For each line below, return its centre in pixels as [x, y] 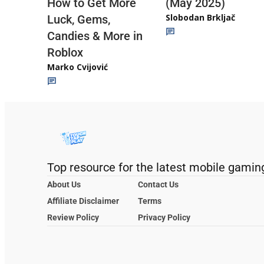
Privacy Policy [164, 218]
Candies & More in [95, 36]
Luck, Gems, [79, 20]
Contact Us [158, 185]
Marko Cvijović [77, 67]
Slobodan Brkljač [200, 17]
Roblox [65, 53]
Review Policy [73, 218]
